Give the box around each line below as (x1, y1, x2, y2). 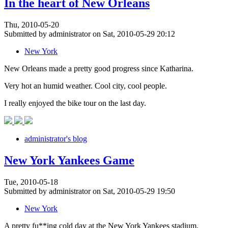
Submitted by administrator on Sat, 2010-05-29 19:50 (4, 187, 175, 196)
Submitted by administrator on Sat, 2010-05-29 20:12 (4, 30, 175, 39)
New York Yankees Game (4, 154, 134, 167)
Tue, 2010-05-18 (4, 178, 58, 187)
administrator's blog (24, 134, 87, 144)
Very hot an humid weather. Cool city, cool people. (4, 81, 167, 91)
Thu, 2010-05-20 (4, 20, 59, 30)
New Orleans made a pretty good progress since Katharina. (4, 64, 193, 73)
